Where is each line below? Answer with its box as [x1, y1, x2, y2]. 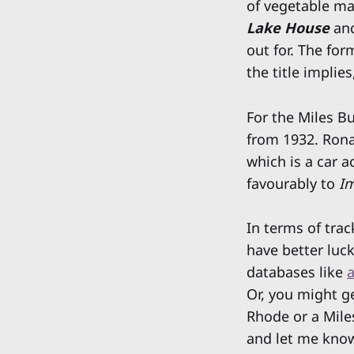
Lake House [247, 17, 330, 37]
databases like [247, 262, 347, 282]
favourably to [247, 173, 339, 193]
